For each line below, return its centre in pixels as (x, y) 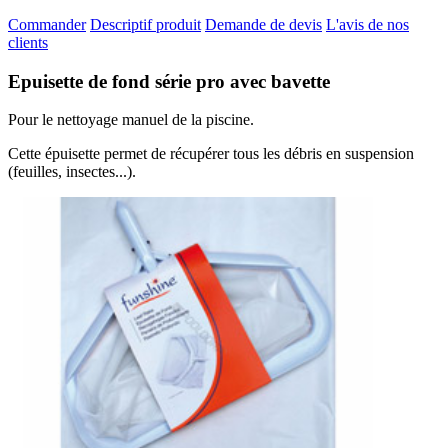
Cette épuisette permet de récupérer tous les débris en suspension (211, 154)
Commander (47, 24)
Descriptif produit (145, 24)
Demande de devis (263, 24)
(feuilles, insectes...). (72, 172)
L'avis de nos (367, 24)
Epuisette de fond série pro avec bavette (169, 81)
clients (28, 42)
